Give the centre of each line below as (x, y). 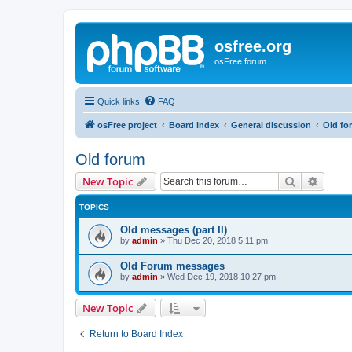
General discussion (271, 125)
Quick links (119, 101)
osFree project (127, 125)
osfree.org (253, 46)
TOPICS (94, 207)
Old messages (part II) (174, 229)
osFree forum (240, 61)
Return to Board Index (136, 334)
